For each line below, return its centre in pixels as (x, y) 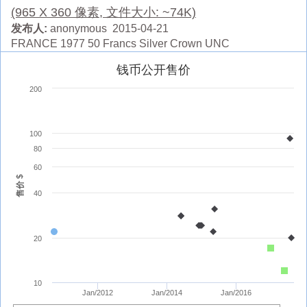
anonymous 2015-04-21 (108, 28)
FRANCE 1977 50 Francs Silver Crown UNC (120, 43)
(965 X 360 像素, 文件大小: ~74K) (103, 12)
